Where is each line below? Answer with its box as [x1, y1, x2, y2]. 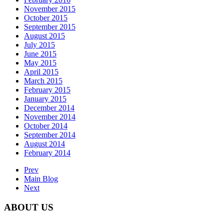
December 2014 [24, 103, 74, 112]
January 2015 [24, 94, 66, 103]
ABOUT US [4, 201, 53, 212]
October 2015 [24, 13, 67, 22]
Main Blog [24, 174, 58, 183]
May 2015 [24, 58, 56, 67]
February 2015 [24, 85, 70, 94]
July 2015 [24, 40, 55, 49]
